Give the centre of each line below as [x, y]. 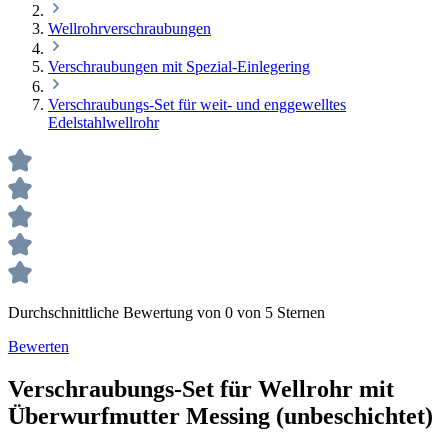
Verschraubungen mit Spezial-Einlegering [179, 66]
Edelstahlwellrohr [103, 122]
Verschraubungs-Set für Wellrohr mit [201, 388]
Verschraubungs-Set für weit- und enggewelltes [197, 104]
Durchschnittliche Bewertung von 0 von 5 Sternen [166, 312]
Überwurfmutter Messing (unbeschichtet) [220, 415]
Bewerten [38, 346]
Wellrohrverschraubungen [129, 28]
